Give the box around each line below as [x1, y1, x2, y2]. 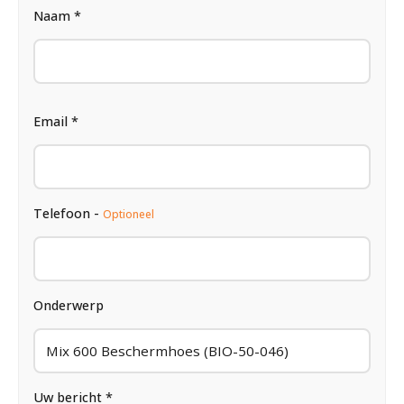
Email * [33, 112, 78, 130]
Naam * [33, 6, 81, 24]
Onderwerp [33, 296, 104, 314]
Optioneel [103, 206, 154, 222]
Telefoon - [33, 204, 103, 222]
